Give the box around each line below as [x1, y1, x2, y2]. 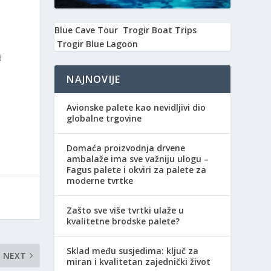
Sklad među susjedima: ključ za [67, 244, 199, 256]
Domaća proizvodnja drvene [67, 142, 186, 154]
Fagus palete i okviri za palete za [67, 163, 207, 175]
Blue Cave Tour [54, 24, 119, 36]
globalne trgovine [67, 112, 142, 124]
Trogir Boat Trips [123, 24, 197, 36]
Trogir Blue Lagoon [57, 38, 139, 50]
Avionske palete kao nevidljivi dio [67, 101, 206, 113]
